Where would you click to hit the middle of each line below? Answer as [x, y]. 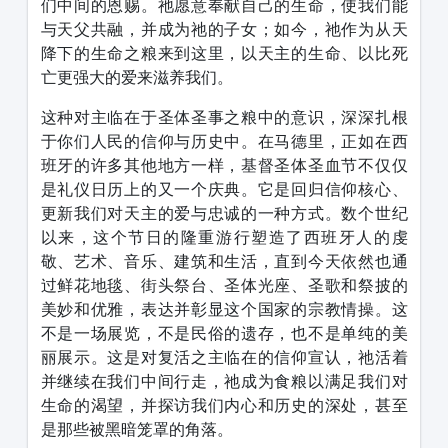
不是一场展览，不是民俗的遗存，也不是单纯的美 [224, 333]
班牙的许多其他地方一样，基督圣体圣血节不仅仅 [224, 165]
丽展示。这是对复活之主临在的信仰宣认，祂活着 [224, 357]
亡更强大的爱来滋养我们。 [136, 77]
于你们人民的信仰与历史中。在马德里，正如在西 [224, 141]
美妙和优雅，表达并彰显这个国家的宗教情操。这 [224, 309]
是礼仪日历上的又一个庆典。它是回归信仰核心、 [224, 189]
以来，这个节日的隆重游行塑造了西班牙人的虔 [224, 237]
